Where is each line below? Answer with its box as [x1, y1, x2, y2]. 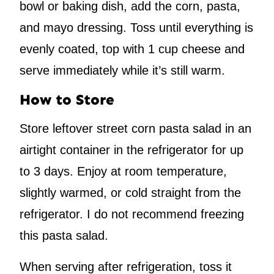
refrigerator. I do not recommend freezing [20, 207, 244, 221]
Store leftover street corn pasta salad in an [20, 121, 251, 135]
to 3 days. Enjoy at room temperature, [20, 164, 227, 178]
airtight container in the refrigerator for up [20, 143, 243, 157]
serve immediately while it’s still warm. [20, 63, 225, 77]
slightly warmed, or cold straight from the [20, 185, 241, 199]
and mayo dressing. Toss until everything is [20, 20, 253, 34]
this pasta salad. [20, 228, 108, 242]
